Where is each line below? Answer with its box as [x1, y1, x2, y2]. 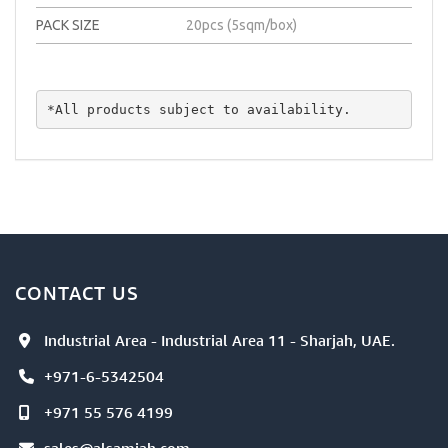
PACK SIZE [36, 17, 100, 33]
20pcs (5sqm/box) [186, 17, 298, 33]
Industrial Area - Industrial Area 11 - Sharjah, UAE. [44, 331, 395, 349]
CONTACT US [15, 282, 139, 304]
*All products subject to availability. [46, 101, 351, 117]
